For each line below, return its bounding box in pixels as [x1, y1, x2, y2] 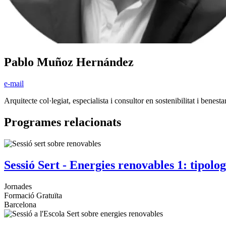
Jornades [4, 182, 32, 191]
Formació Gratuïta [4, 191, 62, 200]
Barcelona [4, 200, 36, 209]
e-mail [4, 79, 24, 88]
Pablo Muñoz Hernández [4, 55, 134, 69]
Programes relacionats [4, 116, 121, 129]
